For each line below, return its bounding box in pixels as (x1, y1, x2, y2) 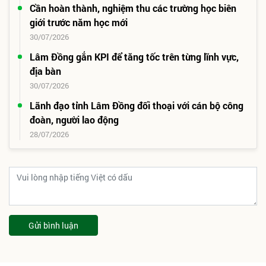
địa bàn (30, 64, 61, 77)
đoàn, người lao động (30, 113, 119, 126)
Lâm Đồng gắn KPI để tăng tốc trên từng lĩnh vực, (30, 50, 239, 63)
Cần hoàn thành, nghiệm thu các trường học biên (30, 1, 236, 14)
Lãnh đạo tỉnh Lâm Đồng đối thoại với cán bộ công (30, 99, 243, 112)
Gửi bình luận (28, 219, 78, 231)
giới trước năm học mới (30, 15, 128, 28)
